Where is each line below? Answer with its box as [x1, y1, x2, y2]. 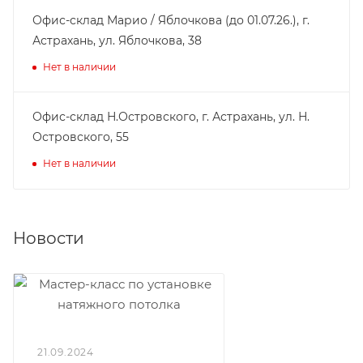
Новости [13, 228, 84, 248]
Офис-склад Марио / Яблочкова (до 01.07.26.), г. [32, 12, 310, 28]
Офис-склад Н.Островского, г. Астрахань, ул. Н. [32, 109, 310, 124]
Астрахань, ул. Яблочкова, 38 [32, 32, 202, 48]
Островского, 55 [32, 129, 129, 144]
